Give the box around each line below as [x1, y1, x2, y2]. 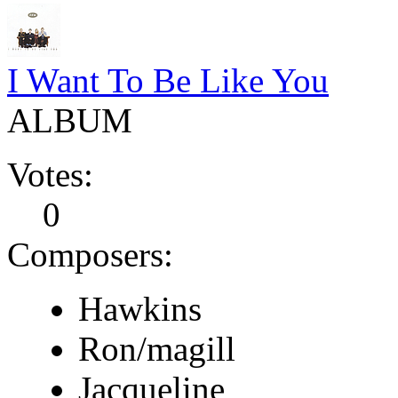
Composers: [7, 235, 173, 274]
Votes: [7, 155, 93, 194]
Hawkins [78, 289, 202, 328]
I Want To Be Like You [7, 60, 329, 99]
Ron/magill [78, 329, 235, 368]
